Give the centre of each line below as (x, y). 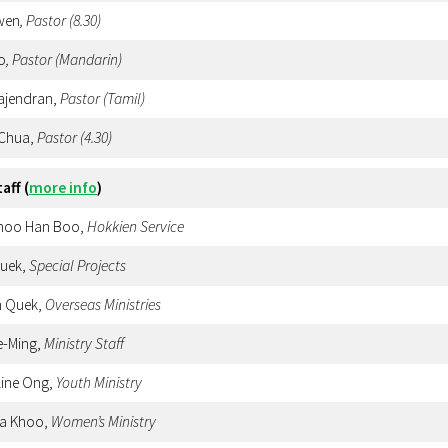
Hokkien (112, 226)
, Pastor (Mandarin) (64, 59)
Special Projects (77, 265)
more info (63, 187)
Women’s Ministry (103, 421)
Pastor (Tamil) (102, 98)
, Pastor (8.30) (60, 20)
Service (162, 226)
